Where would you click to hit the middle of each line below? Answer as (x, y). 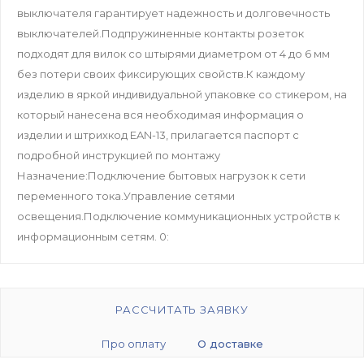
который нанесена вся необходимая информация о (160, 115)
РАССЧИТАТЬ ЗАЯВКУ (182, 310)
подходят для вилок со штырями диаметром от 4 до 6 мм (173, 54)
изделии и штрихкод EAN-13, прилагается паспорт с (158, 135)
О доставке (230, 344)
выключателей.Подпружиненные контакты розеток (160, 34)
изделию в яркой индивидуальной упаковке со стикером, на (182, 95)
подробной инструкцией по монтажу (119, 156)
